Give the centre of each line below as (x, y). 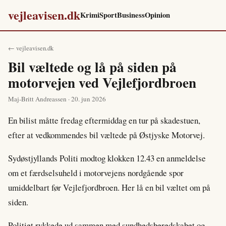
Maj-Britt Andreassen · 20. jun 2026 (57, 99)
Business (131, 15)
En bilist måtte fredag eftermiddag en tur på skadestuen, (104, 120)
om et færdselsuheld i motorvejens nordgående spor (96, 173)
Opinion (157, 15)
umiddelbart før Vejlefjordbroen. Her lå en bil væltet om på (109, 187)
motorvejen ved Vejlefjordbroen (102, 82)
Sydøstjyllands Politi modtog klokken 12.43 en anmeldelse (107, 158)
